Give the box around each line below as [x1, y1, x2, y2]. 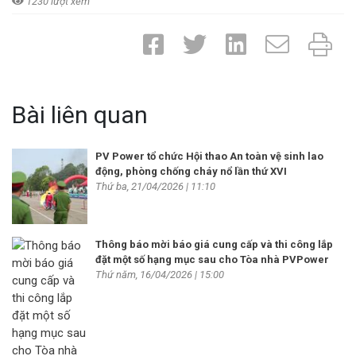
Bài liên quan [12, 101, 148, 130]
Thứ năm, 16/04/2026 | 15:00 [95, 269, 224, 281]
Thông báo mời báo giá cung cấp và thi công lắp [95, 238, 333, 251]
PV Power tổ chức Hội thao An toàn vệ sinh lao [95, 150, 323, 163]
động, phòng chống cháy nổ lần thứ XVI [95, 165, 287, 178]
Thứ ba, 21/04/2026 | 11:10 [95, 180, 215, 193]
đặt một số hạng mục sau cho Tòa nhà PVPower [95, 253, 329, 266]
